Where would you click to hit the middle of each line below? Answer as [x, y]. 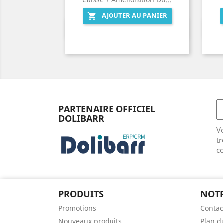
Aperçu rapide [133, 30]
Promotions [77, 208]
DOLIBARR [81, 118]
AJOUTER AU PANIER [134, 16]
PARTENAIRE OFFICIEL [107, 109]
